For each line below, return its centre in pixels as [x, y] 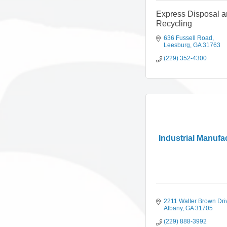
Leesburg [177, 45]
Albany [173, 208]
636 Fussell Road [188, 38]
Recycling [174, 24]
